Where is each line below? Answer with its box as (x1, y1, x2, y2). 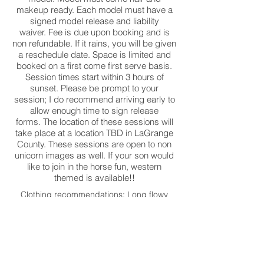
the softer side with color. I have (35, 210, 154, 221)
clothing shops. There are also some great (14, 232, 174, 242)
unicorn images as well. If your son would (15, 150, 174, 161)
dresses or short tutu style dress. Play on (18, 200, 171, 210)
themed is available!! (54, 172, 135, 183)
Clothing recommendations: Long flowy (21, 189, 168, 200)
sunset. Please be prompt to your (30, 82, 159, 94)
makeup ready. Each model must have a (16, 4, 173, 15)
